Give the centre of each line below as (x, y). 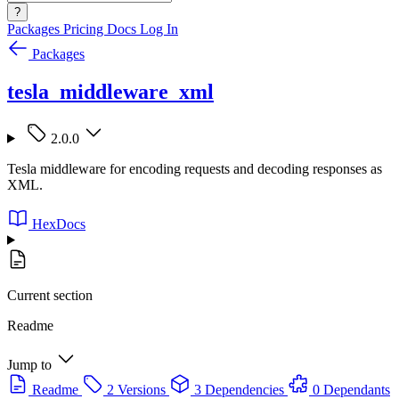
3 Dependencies (239, 389)
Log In (159, 29)
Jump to (29, 364)
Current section (50, 295)
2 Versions (136, 389)
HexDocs (59, 224)
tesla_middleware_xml (110, 91)
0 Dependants (351, 389)
